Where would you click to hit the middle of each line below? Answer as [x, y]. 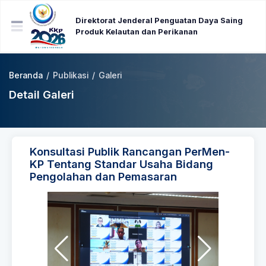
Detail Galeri [42, 94]
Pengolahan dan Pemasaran [103, 176]
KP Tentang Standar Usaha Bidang [121, 164]
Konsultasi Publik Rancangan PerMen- [130, 151]
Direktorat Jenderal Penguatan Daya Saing [159, 20]
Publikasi [71, 75]
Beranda [26, 75]
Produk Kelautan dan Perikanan [137, 32]
